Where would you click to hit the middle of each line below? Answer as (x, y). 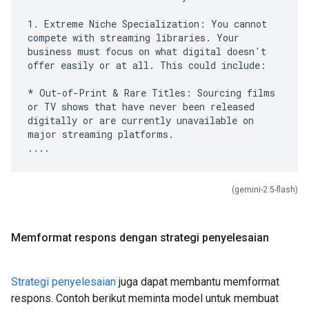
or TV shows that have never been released (141, 107)
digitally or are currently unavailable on (141, 120)
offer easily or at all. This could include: (147, 65)
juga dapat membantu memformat (198, 282)
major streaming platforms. (101, 134)
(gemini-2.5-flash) (265, 190)
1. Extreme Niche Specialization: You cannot (147, 24)
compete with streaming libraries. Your (133, 38)
